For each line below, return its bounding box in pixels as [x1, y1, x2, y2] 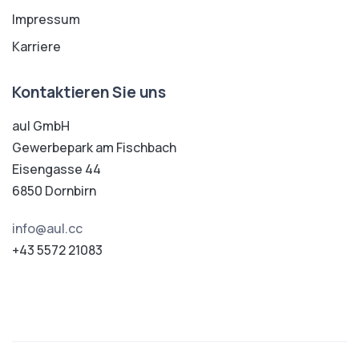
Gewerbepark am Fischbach [12, 138, 176, 156]
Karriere [12, 37, 61, 55]
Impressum [12, 10, 80, 28]
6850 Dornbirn [12, 181, 96, 200]
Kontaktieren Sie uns [12, 81, 166, 103]
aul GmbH [12, 116, 70, 135]
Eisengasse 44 [12, 159, 101, 178]
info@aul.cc [12, 219, 83, 237]
